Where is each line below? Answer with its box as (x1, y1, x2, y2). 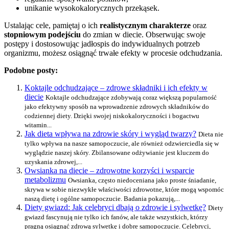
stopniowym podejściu (4, 30, 81, 39)
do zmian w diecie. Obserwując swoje (81, 30, 205, 39)
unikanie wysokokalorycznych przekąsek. (25, 4, 159, 13)
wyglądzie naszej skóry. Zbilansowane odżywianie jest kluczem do (25, 149, 209, 157)
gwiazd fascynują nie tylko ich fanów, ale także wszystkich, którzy (25, 213, 208, 221)
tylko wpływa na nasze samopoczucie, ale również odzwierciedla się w (25, 140, 219, 148)
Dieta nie (198, 130, 223, 139)
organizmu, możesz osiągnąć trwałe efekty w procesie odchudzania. (4, 49, 222, 58)
